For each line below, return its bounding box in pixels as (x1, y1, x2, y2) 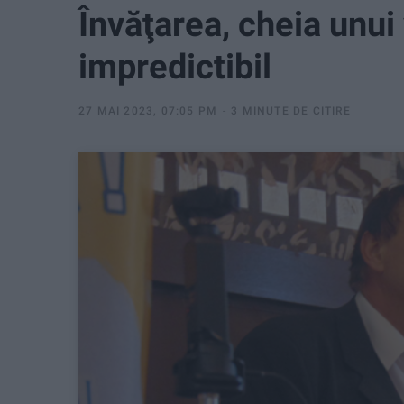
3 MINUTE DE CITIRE (231, 105, 351, 117)
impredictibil (78, 47, 271, 87)
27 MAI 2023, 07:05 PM (78, 105, 218, 117)
